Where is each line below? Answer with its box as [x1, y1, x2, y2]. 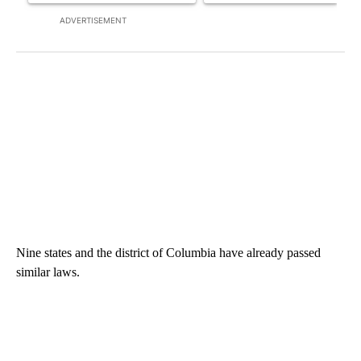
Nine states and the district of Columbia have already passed [16, 245, 321, 259]
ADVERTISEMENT [60, 15, 127, 25]
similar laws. [16, 264, 80, 279]
